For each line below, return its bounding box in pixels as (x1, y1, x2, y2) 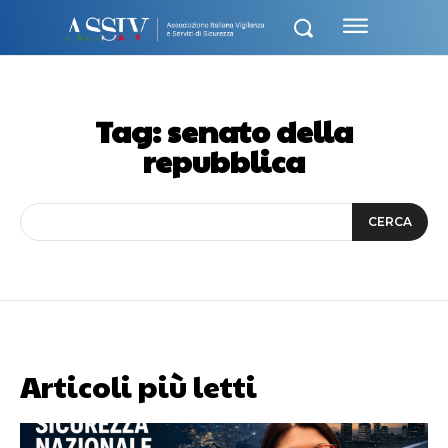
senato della (167, 110, 353, 151)
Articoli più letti (20, 365, 257, 406)
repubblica (143, 140, 305, 181)
